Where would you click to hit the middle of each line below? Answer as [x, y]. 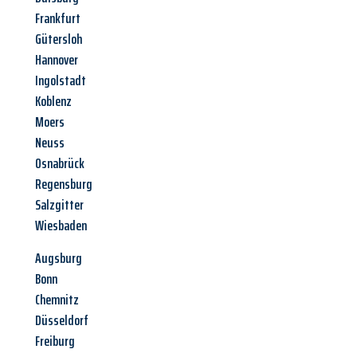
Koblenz [53, 102]
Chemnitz [57, 300]
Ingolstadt [61, 81]
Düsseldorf [62, 321]
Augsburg [59, 259]
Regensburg [64, 184]
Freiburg [55, 341]
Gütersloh [59, 39]
